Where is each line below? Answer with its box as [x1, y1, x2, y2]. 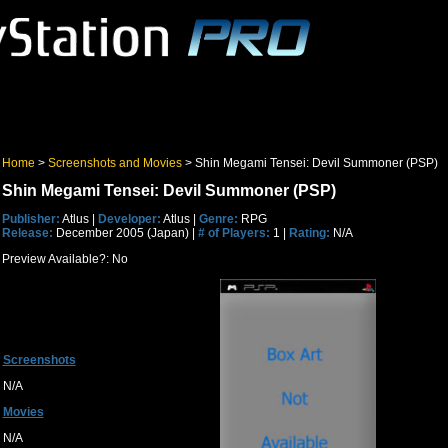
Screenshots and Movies [47, 156, 182, 170]
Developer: [97, 212, 161, 226]
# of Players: [197, 226, 270, 240]
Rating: [288, 226, 330, 240]
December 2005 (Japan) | [52, 226, 198, 240]
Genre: [198, 212, 238, 226]
